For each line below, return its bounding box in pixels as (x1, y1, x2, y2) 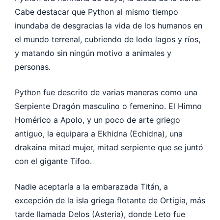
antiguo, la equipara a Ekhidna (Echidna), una (15, 128, 183, 138)
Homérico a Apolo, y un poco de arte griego (15, 114, 180, 125)
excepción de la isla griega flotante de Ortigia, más (15, 195, 205, 205)
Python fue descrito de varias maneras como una (15, 87, 197, 97)
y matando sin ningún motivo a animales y (15, 48, 171, 58)
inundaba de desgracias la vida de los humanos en (15, 20, 202, 30)
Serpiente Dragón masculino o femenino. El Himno (15, 101, 202, 111)
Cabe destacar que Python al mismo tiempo (15, 6, 178, 17)
